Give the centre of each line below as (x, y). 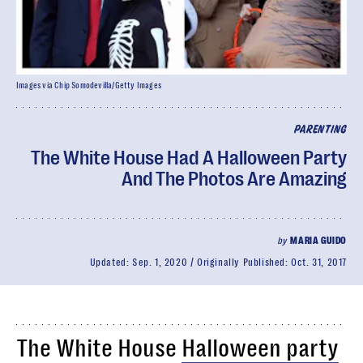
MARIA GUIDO (318, 241)
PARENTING (320, 130)
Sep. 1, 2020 (160, 263)
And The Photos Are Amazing (234, 179)
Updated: (111, 263)
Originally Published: (244, 263)
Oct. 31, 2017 (319, 263)
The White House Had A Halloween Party (189, 158)
